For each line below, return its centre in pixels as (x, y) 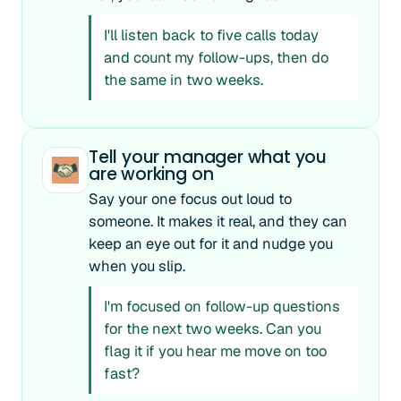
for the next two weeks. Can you (213, 328)
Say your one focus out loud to (190, 199)
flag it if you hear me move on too (215, 351)
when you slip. (137, 266)
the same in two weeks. (183, 80)
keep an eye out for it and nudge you (211, 243)
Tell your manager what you (208, 157)
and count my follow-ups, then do (216, 57)
